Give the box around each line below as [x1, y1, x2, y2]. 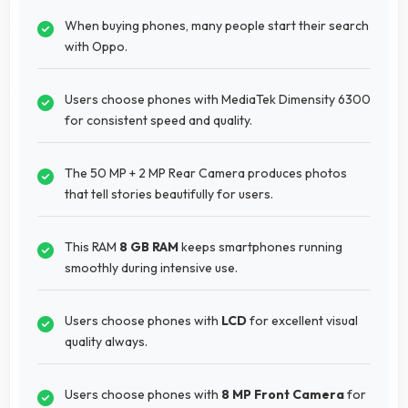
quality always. [65, 332, 148, 350]
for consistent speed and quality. [65, 111, 252, 128]
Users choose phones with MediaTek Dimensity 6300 [65, 90, 371, 107]
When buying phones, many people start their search [65, 16, 369, 34]
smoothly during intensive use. [65, 259, 238, 276]
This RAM [65, 238, 119, 255]
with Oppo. [65, 37, 127, 55]
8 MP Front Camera [221, 385, 344, 403]
